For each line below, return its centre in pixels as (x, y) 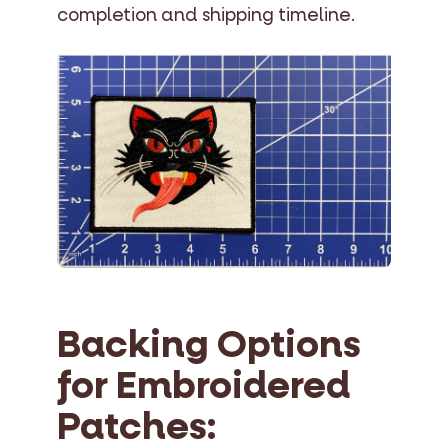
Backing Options (209, 345)
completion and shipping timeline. (206, 16)
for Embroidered (203, 386)
